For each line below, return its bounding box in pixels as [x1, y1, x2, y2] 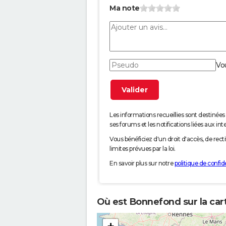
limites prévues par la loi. [109, 145, 176, 153]
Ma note [109, 4, 140, 13]
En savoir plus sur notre [109, 159, 175, 167]
